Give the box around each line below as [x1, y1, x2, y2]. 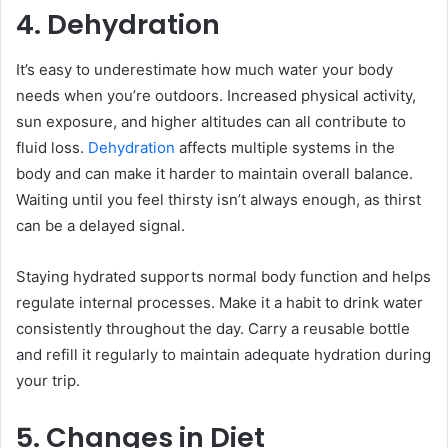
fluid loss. [16, 137, 88, 157]
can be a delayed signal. [16, 215, 189, 235]
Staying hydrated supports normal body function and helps [16, 266, 431, 286]
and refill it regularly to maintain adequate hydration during [16, 344, 431, 364]
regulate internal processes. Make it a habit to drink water [16, 292, 423, 312]
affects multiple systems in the [175, 137, 395, 157]
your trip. [16, 370, 80, 390]
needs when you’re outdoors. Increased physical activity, [16, 85, 416, 105]
